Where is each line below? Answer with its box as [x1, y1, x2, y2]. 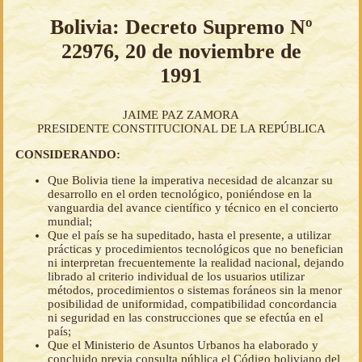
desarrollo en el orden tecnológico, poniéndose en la [48, 187, 312, 201]
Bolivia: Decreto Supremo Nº [49, 15, 313, 39]
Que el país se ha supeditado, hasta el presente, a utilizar [48, 229, 331, 242]
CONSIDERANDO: [15, 148, 120, 162]
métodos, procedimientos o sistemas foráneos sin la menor [48, 284, 342, 297]
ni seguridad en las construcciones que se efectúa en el [48, 311, 323, 325]
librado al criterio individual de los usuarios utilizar [48, 270, 305, 284]
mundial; [48, 215, 92, 229]
